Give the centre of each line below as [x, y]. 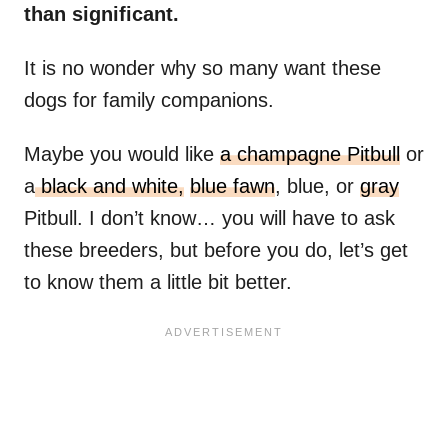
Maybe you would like [122, 154]
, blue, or [317, 186]
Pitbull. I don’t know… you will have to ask [209, 218]
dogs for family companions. [149, 100]
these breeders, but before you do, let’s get [216, 250]
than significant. [101, 14]
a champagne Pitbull [310, 154]
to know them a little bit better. [158, 282]
